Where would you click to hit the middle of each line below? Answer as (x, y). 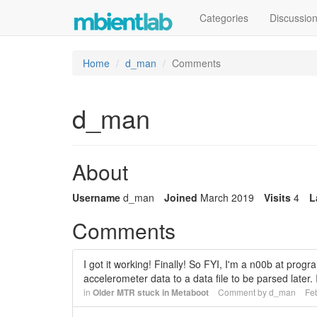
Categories (224, 18)
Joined (181, 197)
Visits (277, 197)
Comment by (243, 292)
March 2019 (227, 197)
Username (96, 197)
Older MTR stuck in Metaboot (151, 292)
